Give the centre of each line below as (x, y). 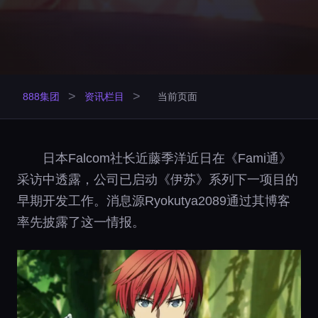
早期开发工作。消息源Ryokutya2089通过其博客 (154, 201)
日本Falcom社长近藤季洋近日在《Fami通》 (167, 158)
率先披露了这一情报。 (81, 222)
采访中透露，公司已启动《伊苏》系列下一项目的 (158, 180)
